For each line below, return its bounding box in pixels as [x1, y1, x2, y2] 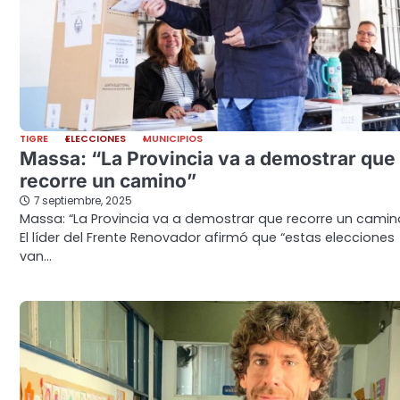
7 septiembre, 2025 [34, 193, 132, 208]
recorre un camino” [20, 169, 196, 192]
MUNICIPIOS [142, 131, 204, 146]
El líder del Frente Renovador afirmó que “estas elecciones [20, 228, 395, 246]
